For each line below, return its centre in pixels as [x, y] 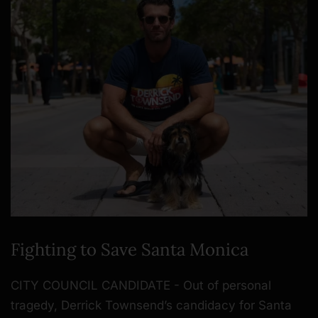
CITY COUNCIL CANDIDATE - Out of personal [141, 286]
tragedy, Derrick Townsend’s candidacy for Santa [151, 306]
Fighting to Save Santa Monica [130, 250]
